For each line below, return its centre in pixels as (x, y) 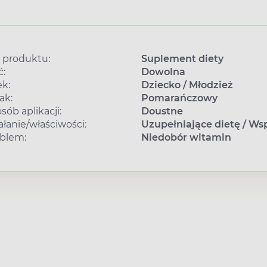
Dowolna (163, 72)
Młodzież (211, 85)
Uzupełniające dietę (190, 125)
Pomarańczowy (179, 98)
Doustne (162, 111)
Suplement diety (182, 59)
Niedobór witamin (186, 138)
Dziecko (161, 85)
